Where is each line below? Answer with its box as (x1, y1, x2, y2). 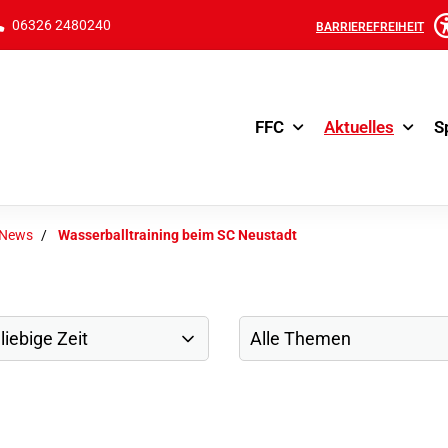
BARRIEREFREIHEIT (316, 19, 424, 34)
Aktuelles (324, 117, 394, 137)
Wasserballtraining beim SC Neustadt (58, 227, 297, 244)
